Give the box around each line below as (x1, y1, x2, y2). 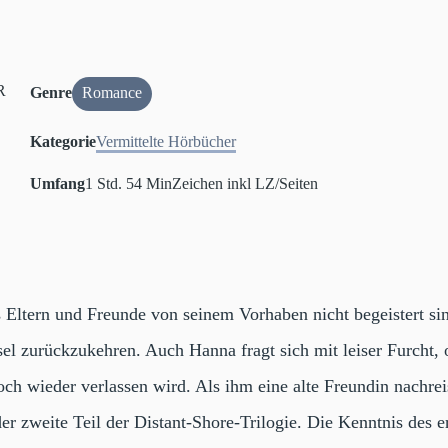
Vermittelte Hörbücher (96, 132, 237, 150)
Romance (82, 84, 143, 101)
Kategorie (30, 132, 97, 150)
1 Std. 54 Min (85, 174, 173, 192)
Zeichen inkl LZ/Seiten (172, 174, 319, 192)
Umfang (30, 174, 86, 192)
